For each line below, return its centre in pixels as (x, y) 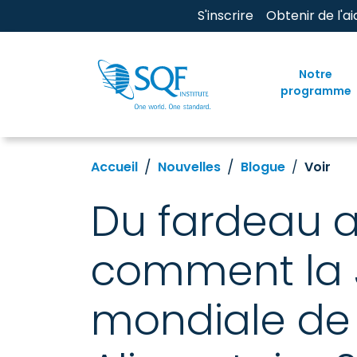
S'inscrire (226, 16)
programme (316, 90)
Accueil (114, 167)
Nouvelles (189, 167)
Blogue (263, 167)
